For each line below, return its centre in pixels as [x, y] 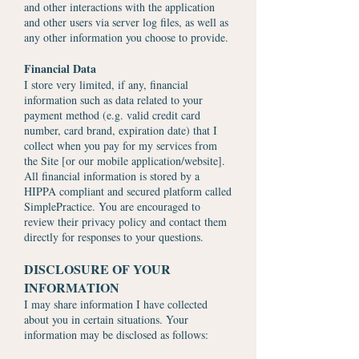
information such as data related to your [113, 100]
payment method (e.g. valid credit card [112, 115]
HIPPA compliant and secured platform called [128, 191]
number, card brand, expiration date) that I [121, 130]
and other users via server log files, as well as [126, 22]
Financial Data [60, 69]
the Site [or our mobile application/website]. [125, 161]
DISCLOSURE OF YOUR [97, 269]
